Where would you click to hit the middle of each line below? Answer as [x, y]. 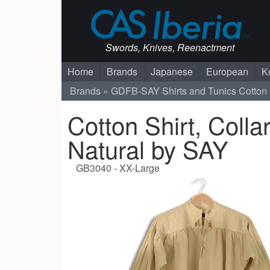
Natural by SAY [148, 149]
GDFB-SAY [136, 91]
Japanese [171, 72]
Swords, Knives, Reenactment [170, 48]
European [227, 72]
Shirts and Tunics [199, 91]
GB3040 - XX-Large [118, 168]
